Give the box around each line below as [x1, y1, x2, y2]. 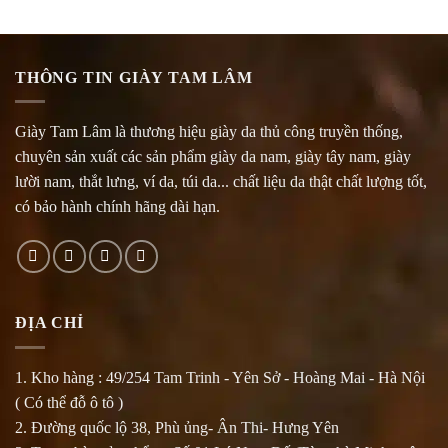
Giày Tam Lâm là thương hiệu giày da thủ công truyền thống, [15, 123, 403, 141]
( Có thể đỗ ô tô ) [15, 393, 123, 411]
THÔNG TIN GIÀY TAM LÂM [15, 68, 253, 86]
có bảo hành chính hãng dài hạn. [15, 198, 220, 216]
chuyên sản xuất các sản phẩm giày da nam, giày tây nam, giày [15, 148, 411, 166]
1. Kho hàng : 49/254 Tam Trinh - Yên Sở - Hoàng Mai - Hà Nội [15, 368, 425, 386]
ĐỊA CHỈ [15, 314, 84, 332]
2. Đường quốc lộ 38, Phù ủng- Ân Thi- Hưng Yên [15, 418, 339, 436]
